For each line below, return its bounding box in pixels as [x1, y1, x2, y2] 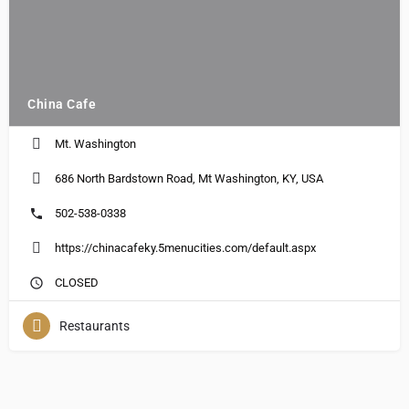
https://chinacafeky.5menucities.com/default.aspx [55, 240, 316, 255]
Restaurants [59, 318, 130, 333]
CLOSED [55, 275, 99, 289]
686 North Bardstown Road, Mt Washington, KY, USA [55, 171, 323, 185]
